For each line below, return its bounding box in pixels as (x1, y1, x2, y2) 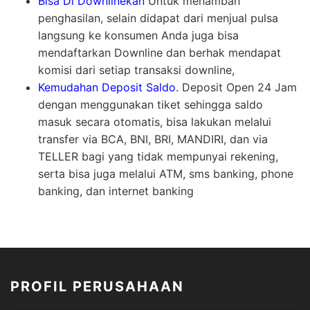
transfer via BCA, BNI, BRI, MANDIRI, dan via (38, 132, 268, 147)
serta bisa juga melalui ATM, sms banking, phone (38, 167, 293, 181)
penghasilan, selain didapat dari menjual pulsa (38, 11, 278, 26)
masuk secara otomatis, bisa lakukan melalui (38, 115, 271, 129)
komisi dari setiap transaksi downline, (38, 63, 235, 77)
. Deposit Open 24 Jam (176, 80, 297, 95)
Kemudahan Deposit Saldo (38, 80, 176, 95)
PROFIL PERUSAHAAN (10, 278, 184, 295)
